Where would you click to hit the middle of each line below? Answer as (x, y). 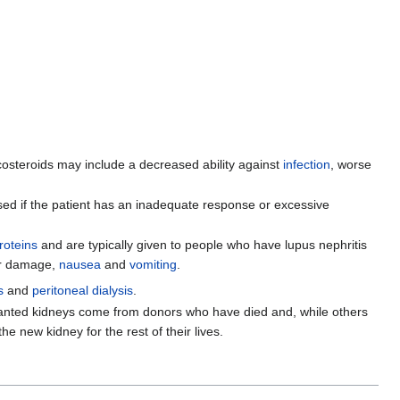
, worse (350, 164)
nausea (79, 265)
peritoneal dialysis (83, 291)
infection (306, 164)
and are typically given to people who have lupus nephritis (202, 245)
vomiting (153, 265)
